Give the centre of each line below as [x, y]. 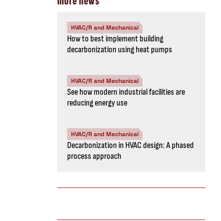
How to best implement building [115, 38]
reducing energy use [97, 103]
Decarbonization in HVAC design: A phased [130, 145]
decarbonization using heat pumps [120, 49]
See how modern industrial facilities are [126, 92]
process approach [94, 156]
